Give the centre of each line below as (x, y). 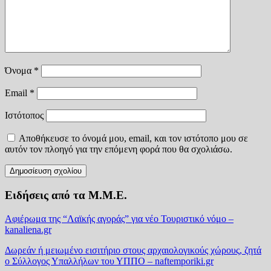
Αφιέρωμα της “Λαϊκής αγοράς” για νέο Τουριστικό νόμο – (119, 218)
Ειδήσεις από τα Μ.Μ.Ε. (66, 195)
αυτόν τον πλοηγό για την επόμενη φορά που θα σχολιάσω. (119, 149)
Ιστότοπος (24, 116)
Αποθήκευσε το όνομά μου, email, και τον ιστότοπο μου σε (133, 139)
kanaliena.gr (28, 229)
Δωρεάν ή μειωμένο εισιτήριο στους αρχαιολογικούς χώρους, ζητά (133, 250)
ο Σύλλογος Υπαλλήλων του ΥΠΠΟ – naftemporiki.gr (109, 261)
